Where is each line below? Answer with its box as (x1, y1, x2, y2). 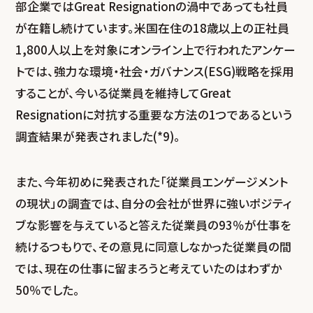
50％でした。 (15, 281, 80, 298)
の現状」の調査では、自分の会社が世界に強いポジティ (15, 194, 292, 212)
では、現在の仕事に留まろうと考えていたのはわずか (15, 259, 282, 277)
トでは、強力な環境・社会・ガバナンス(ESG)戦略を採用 (15, 63, 295, 80)
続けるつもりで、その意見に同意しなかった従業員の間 (15, 238, 292, 255)
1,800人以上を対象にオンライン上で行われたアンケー (15, 41, 296, 59)
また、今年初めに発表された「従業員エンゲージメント (15, 173, 289, 190)
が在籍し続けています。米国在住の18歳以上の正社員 (15, 20, 290, 37)
